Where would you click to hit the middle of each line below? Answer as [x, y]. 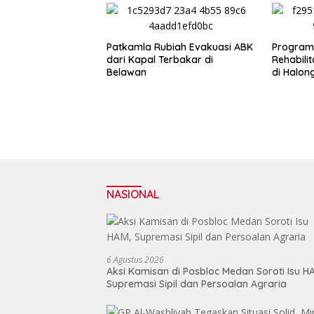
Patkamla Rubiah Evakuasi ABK [180, 47]
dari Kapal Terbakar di [160, 60]
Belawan [128, 73]
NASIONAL [133, 194]
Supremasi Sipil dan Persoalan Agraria [197, 284]
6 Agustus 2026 [135, 260]
